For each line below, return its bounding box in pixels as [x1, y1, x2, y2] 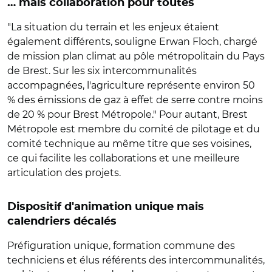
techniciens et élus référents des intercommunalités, [7, 254, 265, 266]
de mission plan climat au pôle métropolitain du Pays [7, 50, 265, 62]
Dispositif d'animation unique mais [7, 201, 204, 212]
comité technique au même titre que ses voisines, [7, 137, 251, 149]
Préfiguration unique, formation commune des [7, 239, 235, 251]
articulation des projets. [7, 166, 121, 178]
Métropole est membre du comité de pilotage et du [7, 123, 260, 135]
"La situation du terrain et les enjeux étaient [7, 21, 219, 33]
